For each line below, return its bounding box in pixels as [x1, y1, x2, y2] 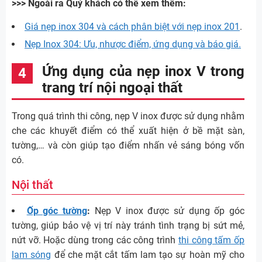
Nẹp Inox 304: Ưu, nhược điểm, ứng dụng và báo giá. [25, 39, 241, 50]
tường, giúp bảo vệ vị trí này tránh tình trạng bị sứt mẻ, [12, 220, 244, 232]
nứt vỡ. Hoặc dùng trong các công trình [12, 235, 178, 246]
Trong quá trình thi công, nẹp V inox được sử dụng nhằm [12, 111, 244, 122]
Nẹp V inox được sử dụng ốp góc [89, 205, 245, 217]
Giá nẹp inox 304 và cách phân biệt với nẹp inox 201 [25, 21, 240, 33]
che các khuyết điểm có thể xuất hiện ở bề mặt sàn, [12, 125, 244, 137]
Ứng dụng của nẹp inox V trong [42, 63, 244, 80]
